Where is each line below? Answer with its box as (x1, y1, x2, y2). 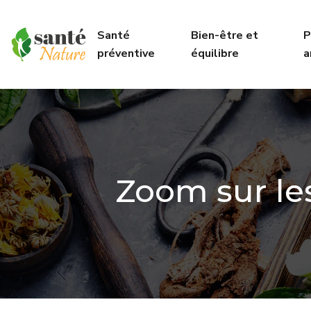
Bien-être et (190, 28, 258, 43)
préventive (97, 46, 155, 61)
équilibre (190, 46, 239, 61)
